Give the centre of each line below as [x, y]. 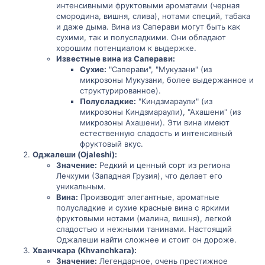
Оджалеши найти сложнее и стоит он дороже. [146, 240]
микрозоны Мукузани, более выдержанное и [167, 80]
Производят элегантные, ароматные [149, 197]
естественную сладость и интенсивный [156, 133]
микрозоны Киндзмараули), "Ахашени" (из [160, 112]
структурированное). [120, 91]
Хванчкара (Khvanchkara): [85, 250]
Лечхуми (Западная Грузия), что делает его [139, 176]
